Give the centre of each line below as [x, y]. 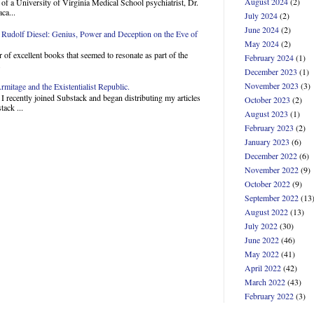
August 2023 [266, 114]
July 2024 [261, 16]
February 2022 [269, 296]
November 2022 [272, 170]
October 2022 [267, 184]
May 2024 [262, 44]
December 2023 [271, 72]
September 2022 [272, 198]
